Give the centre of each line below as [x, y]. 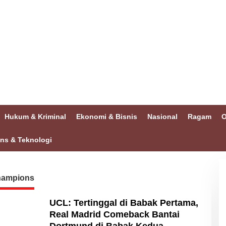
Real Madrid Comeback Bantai [114, 214]
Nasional [162, 117]
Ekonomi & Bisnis [107, 117]
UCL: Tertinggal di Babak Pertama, [124, 203]
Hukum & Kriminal [35, 117]
